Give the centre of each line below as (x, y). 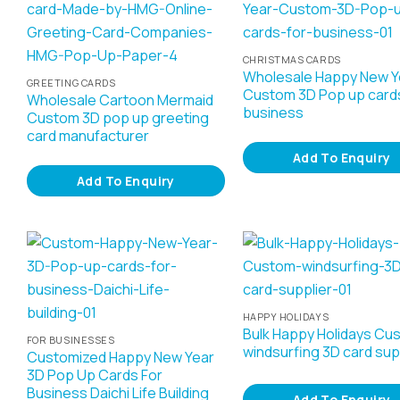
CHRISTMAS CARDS (292, 59)
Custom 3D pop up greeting (117, 117)
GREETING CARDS (71, 82)
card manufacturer (87, 135)
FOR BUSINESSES (71, 339)
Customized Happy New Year (120, 357)
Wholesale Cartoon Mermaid (120, 100)
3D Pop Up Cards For (94, 375)
